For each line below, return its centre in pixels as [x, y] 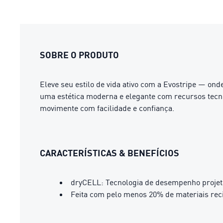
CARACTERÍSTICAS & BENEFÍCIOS [110, 153]
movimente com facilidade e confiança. [107, 108]
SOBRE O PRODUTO [79, 55]
